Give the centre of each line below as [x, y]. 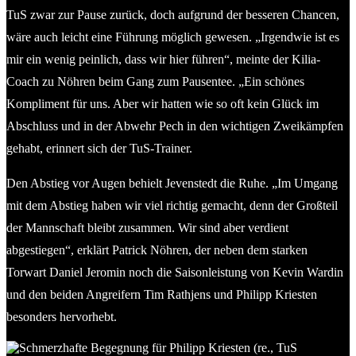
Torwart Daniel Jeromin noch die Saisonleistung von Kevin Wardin [175, 272]
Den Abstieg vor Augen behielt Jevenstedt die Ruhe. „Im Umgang [172, 183]
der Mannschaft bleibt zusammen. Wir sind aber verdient [147, 227]
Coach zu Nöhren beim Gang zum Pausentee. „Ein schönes [155, 81]
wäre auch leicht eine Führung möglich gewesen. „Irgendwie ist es [173, 37]
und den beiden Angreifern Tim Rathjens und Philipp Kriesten [162, 294]
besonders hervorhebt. [62, 316]
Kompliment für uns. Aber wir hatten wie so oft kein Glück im [163, 103]
